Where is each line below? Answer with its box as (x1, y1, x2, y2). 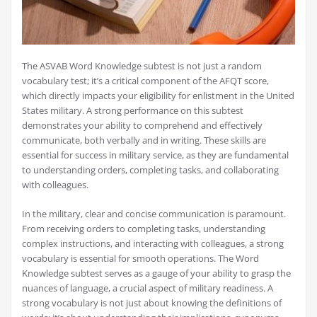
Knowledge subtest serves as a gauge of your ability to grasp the (22, 267, 291, 280)
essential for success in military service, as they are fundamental (22, 149, 289, 162)
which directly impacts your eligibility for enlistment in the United (22, 89, 294, 103)
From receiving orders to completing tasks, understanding (22, 222, 265, 236)
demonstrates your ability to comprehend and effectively (22, 119, 263, 132)
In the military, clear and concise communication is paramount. (22, 207, 286, 221)
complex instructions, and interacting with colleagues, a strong (22, 237, 284, 250)
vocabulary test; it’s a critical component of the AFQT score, (22, 74, 269, 88)
